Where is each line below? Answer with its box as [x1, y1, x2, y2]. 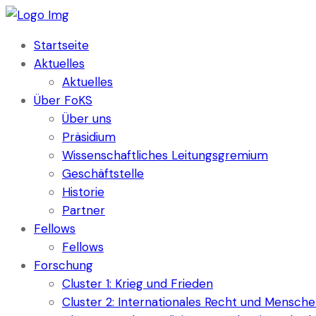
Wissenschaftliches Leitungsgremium [62, 147, 268, 163]
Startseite [34, 37, 89, 53]
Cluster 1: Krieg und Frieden [62, 276, 213, 291]
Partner [62, 202, 105, 218]
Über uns [62, 111, 111, 126]
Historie [62, 184, 104, 200]
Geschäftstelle [62, 166, 144, 181]
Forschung [34, 257, 93, 273]
